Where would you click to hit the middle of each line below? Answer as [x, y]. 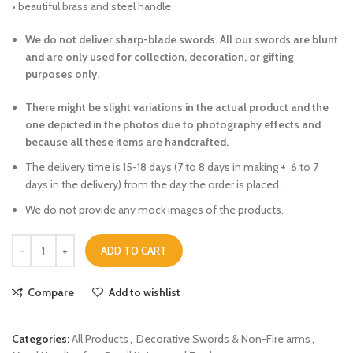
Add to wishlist [144, 292]
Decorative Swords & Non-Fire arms [223, 338]
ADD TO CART [134, 250]
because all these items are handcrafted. [127, 141]
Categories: [41, 338]
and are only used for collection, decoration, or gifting [160, 56]
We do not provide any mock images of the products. [154, 209]
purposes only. [62, 74]
